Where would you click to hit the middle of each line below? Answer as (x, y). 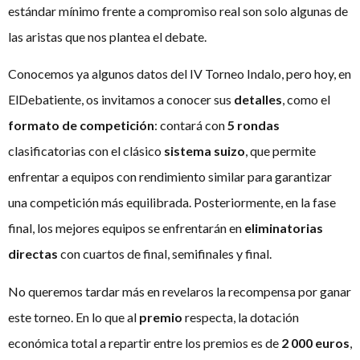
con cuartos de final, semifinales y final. (165, 254)
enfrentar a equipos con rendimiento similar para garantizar (170, 177)
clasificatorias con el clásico (86, 151)
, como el (306, 100)
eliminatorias (284, 228)
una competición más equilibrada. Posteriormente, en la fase (172, 202)
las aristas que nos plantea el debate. (107, 36)
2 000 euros (315, 342)
